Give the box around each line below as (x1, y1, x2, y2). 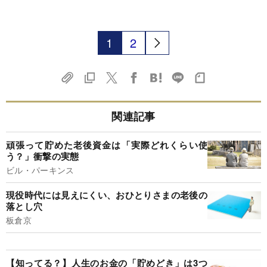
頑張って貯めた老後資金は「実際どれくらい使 (6, 138, 207, 151)
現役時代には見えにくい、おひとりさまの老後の (6, 188, 207, 202)
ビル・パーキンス (6, 163, 74, 176)
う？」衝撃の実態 (6, 149, 79, 163)
